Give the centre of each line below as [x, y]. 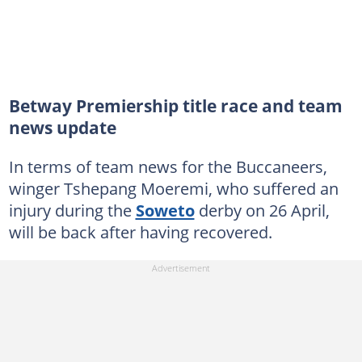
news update [62, 128]
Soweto [165, 210]
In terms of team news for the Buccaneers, [168, 166]
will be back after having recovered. [140, 232]
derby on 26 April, [262, 210]
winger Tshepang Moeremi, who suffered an [173, 188]
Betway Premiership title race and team [175, 106]
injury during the [72, 210]
